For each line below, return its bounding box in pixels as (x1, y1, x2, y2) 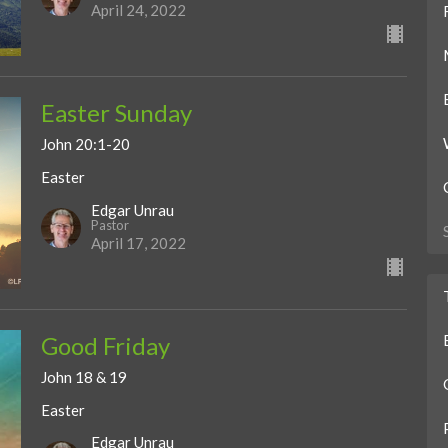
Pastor (90, 216, 129, 233)
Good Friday (40, 330, 170, 360)
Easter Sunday (40, 98, 192, 128)
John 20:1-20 (40, 135, 130, 154)
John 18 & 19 (40, 367, 127, 386)
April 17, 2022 (90, 233, 186, 252)
